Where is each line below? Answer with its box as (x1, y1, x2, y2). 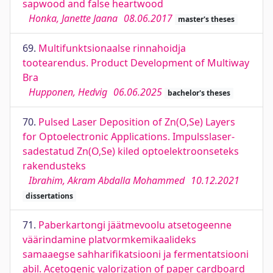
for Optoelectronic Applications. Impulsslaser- (23, 130, 235, 143)
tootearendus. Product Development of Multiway (23, 56, 249, 69)
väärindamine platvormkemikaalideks (23, 233, 196, 246)
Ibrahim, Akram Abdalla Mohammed (29, 174, 185, 187)
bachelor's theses (167, 88, 230, 98)
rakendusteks (23, 159, 86, 172)
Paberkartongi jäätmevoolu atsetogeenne (38, 218, 232, 232)
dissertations (25, 191, 73, 201)
